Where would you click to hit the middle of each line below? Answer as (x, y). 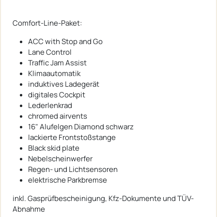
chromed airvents (58, 116)
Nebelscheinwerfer (60, 158)
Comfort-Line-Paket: (47, 23)
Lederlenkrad (50, 105)
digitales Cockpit (57, 94)
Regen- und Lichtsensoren (73, 169)
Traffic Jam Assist (57, 62)
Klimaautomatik (54, 73)
